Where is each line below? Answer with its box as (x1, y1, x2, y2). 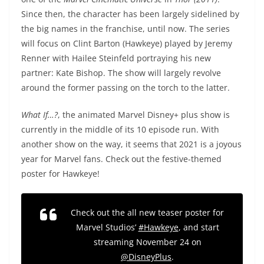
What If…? (21, 108, 58, 120)
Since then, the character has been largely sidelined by (21, 8, 239, 19)
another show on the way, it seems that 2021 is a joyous (21, 138, 242, 150)
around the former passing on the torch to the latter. (21, 81, 232, 93)
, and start (178, 221, 219, 233)
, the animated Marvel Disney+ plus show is (58, 108, 230, 120)
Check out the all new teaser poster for (71, 206, 224, 218)
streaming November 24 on (93, 236, 202, 247)
